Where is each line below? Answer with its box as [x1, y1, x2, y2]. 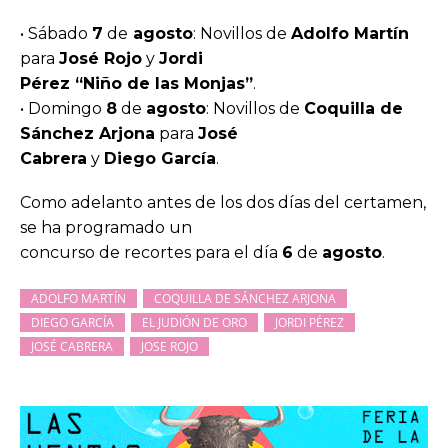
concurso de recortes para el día [20, 243, 282, 263]
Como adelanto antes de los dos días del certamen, [20, 193, 426, 213]
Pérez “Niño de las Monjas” [20, 74, 253, 94]
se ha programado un [20, 218, 192, 238]
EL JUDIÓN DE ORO [142, 313, 247, 331]
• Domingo [20, 99, 106, 119]
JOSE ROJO [141, 337, 198, 355]
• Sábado [20, 24, 92, 44]
